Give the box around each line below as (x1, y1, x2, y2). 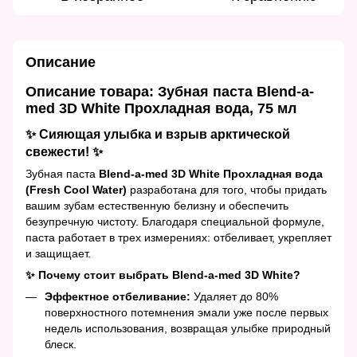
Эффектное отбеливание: (45, 289, 190, 303)
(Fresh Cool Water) (25, 182, 127, 196)
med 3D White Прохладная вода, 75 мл (25, 100, 296, 117)
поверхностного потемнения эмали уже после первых (45, 305, 328, 319)
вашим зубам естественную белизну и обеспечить (25, 198, 288, 212)
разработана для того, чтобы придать (127, 182, 327, 196)
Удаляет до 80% (190, 289, 278, 303)
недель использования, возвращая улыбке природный (45, 321, 331, 335)
